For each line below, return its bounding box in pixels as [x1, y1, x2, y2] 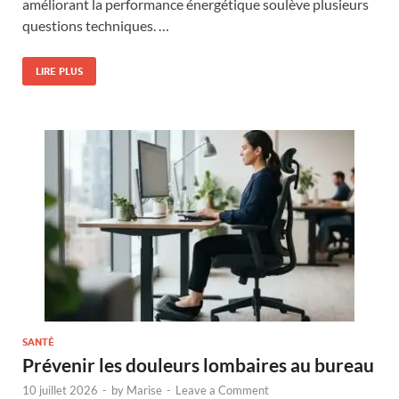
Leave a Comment [175, 382, 269, 397]
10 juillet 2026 [22, 382, 98, 397]
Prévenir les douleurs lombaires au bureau [22, 353, 374, 376]
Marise [126, 382, 162, 397]
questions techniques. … [22, 16, 169, 34]
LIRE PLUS [36, 64, 83, 77]
